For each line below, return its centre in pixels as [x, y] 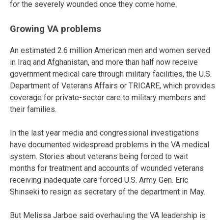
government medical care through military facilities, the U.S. [111, 74]
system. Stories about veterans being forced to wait [99, 157]
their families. [33, 110]
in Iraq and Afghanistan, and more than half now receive [104, 62]
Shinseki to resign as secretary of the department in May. [108, 192]
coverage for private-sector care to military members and [108, 98]
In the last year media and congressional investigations [104, 133]
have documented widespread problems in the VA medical [110, 145]
